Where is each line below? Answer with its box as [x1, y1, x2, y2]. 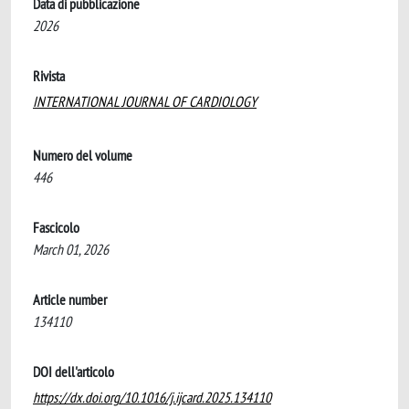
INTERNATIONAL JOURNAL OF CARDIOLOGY [33, 92, 257, 110]
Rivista [33, 67, 65, 85]
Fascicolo [33, 218, 79, 236]
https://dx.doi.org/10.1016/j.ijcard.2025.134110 [33, 388, 271, 406]
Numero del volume [33, 146, 132, 164]
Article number [33, 290, 107, 309]
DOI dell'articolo [33, 362, 114, 381]
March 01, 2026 [33, 240, 109, 258]
